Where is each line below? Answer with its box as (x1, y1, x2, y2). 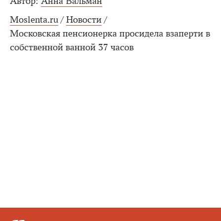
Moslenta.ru (10, 14, 58, 25)
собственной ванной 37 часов (10, 42, 134, 53)
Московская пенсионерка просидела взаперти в (10, 28, 210, 39)
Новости (66, 14, 102, 25)
